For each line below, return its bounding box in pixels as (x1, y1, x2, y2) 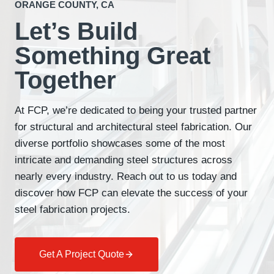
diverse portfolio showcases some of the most (15, 138, 225, 150)
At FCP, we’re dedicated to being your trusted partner (15, 105, 257, 117)
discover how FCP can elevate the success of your (15, 187, 248, 199)
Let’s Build (15, 18, 138, 45)
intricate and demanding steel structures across (15, 154, 232, 166)
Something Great (15, 42, 210, 70)
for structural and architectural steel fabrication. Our (15, 121, 252, 133)
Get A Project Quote (39, 249, 124, 260)
